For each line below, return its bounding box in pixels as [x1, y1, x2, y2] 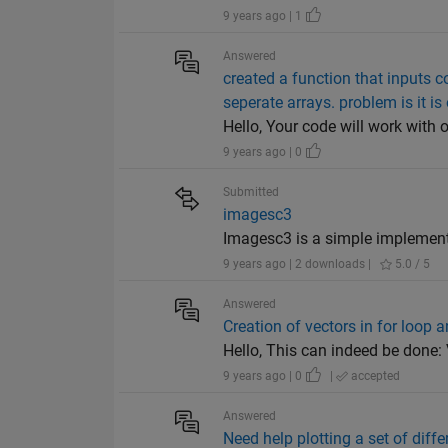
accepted [348, 369, 401, 384]
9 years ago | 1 [223, 9, 306, 24]
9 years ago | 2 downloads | [223, 257, 372, 272]
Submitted [223, 185, 280, 200]
